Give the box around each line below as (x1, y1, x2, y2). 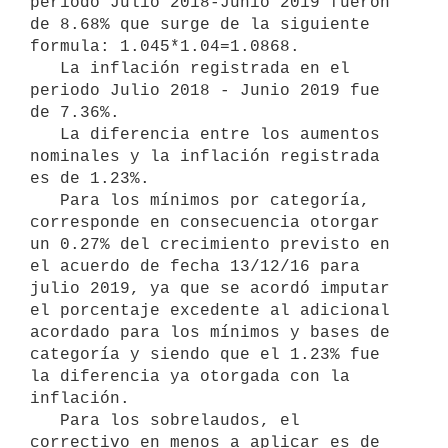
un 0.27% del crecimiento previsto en (30, 235, 390, 254)
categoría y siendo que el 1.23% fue (30, 345, 380, 364)
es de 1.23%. (30, 169, 150, 188)
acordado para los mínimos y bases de (30, 323, 390, 342)
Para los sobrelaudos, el (30, 411, 60, 430)
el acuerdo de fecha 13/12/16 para (30, 257, 360, 276)
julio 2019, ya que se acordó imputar (30, 279, 390, 298)
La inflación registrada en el (30, 59, 60, 78)
